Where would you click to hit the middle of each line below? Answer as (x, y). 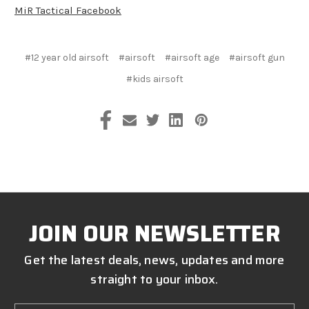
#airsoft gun (257, 57)
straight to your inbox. (154, 279)
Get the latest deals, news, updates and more (154, 260)
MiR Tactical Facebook (68, 10)
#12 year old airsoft (67, 57)
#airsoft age (192, 57)
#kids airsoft (154, 79)
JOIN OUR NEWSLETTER (154, 233)
